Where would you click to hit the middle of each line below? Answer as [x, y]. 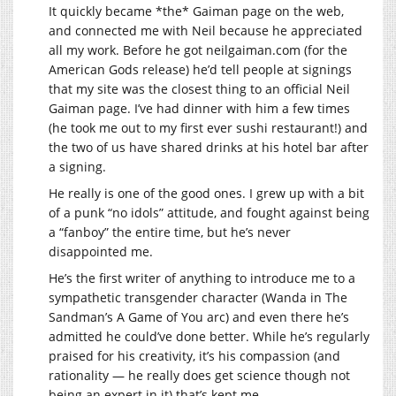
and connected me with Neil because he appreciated [206, 31]
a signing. [77, 167]
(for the [324, 50]
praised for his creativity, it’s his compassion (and [194, 356]
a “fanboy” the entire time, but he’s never [170, 232]
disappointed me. [101, 252]
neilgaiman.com [253, 50]
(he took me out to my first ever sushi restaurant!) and [208, 128]
